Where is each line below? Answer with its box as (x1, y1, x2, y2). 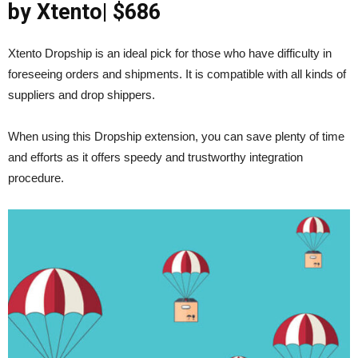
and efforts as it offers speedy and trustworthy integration (8, 149, 303, 164)
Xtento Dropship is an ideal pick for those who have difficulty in (8, 46, 332, 60)
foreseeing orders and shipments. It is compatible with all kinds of (8, 66, 346, 81)
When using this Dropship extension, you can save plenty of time (8, 129, 344, 143)
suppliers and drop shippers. (8, 87, 155, 101)
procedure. (8, 170, 64, 185)
